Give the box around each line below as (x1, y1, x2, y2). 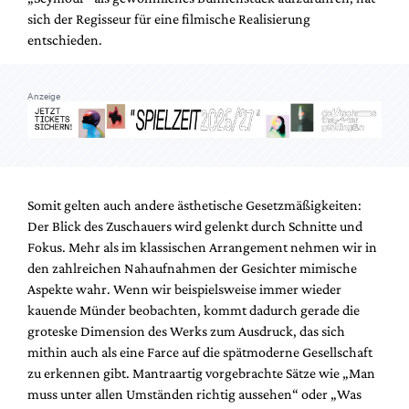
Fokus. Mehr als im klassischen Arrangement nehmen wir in (27, 239, 377, 256)
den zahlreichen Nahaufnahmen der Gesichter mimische (27, 260, 357, 277)
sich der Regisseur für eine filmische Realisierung (27, 10, 310, 26)
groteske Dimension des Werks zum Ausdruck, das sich (27, 323, 345, 340)
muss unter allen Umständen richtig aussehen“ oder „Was (27, 386, 362, 403)
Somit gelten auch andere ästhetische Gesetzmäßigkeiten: (27, 197, 362, 214)
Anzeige (27, 90, 60, 101)
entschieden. (27, 31, 102, 47)
